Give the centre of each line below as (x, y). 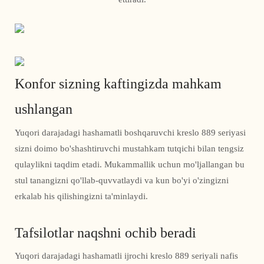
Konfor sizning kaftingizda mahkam (118, 84)
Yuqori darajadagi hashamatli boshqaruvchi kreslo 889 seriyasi (130, 132)
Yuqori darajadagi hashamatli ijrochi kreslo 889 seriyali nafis (126, 256)
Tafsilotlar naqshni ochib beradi (105, 232)
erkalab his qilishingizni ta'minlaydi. (81, 196)
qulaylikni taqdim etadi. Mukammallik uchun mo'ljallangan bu (130, 164)
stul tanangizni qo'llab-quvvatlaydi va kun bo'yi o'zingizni (122, 180)
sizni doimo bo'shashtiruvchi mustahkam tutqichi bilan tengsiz (129, 148)
